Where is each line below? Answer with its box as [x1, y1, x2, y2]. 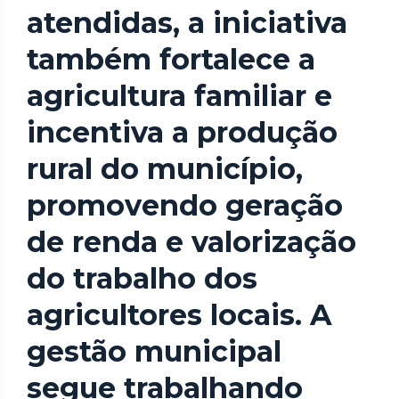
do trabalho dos [27, 261, 257, 297]
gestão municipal [27, 334, 281, 370]
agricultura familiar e [27, 78, 332, 114]
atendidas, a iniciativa [27, 5, 347, 41]
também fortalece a [27, 42, 315, 77]
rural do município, [27, 151, 303, 187]
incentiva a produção [27, 115, 338, 151]
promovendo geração [27, 188, 343, 224]
